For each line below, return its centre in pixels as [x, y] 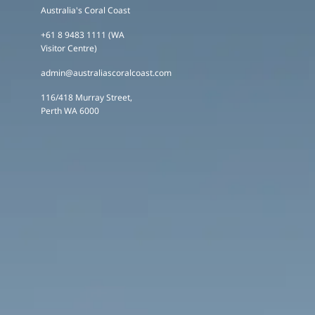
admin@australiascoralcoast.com [106, 73]
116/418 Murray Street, [86, 97]
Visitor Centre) [69, 48]
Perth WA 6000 [70, 111]
